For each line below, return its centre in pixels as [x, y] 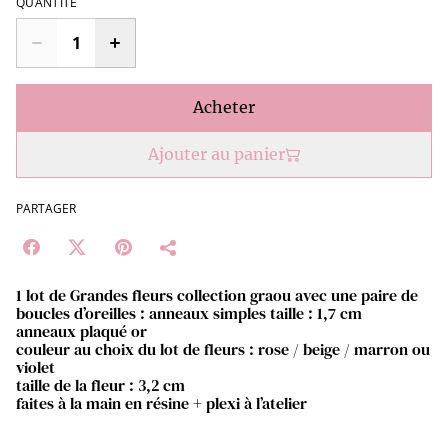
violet [35, 367]
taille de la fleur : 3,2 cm [100, 385]
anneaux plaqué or [81, 331]
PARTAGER [46, 208]
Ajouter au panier [216, 154]
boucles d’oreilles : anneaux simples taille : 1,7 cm [189, 313]
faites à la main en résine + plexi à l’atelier [161, 403]
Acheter [224, 107]
